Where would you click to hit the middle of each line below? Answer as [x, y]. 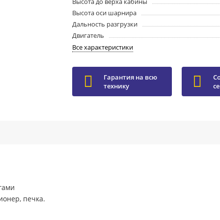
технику [117, 86]
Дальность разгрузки [105, 24]
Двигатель [88, 35]
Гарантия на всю [131, 77]
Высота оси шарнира [105, 13]
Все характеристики [103, 47]
